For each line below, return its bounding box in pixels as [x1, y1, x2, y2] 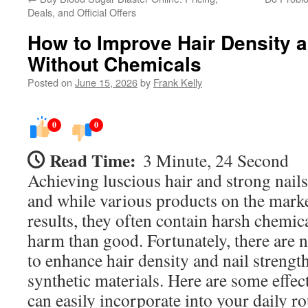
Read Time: [49, 147, 136, 173]
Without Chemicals [27, 49, 201, 78]
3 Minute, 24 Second [143, 148, 289, 172]
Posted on [27, 75, 72, 89]
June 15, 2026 [75, 75, 137, 89]
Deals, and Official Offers [27, 5, 136, 19]
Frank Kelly [153, 75, 202, 89]
